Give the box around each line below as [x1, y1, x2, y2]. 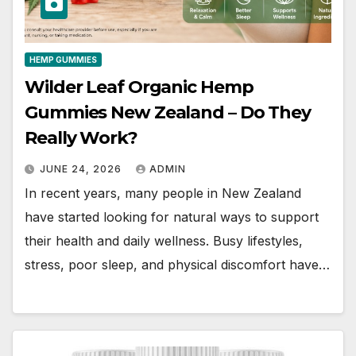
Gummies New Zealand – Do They [25, 102, 311, 124]
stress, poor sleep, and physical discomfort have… [25, 257, 330, 273]
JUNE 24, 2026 [40, 163, 125, 176]
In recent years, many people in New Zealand [25, 185, 301, 202]
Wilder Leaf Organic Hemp [25, 76, 253, 99]
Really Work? [25, 127, 137, 149]
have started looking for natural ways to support [25, 209, 319, 226]
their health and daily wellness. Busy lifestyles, [25, 233, 303, 250]
